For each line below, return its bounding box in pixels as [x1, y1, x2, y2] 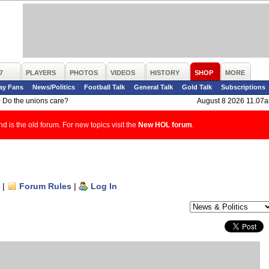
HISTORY [150, 69, 180, 76]
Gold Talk [182, 83, 212, 91]
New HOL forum [138, 121, 192, 128]
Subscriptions [221, 83, 265, 91]
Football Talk [84, 83, 125, 91]
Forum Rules [19, 181, 71, 191]
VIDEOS [110, 69, 135, 76]
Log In [91, 181, 117, 191]
